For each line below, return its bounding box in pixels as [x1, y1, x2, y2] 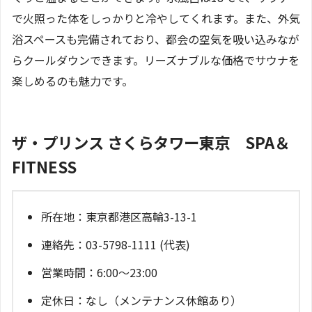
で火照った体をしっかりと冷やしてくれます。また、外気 [12, 9, 300, 26]
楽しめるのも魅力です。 [12, 72, 133, 89]
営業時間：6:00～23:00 [41, 263, 157, 281]
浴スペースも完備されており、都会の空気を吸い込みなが [12, 30, 299, 47]
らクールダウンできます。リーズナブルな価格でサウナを [12, 51, 299, 68]
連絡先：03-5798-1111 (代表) [41, 235, 190, 253]
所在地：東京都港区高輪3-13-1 [41, 208, 197, 225]
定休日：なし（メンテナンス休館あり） [41, 291, 242, 309]
